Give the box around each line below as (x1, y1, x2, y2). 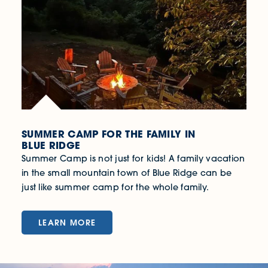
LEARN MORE (38, 217, 96, 229)
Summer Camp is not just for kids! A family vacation (22, 153, 245, 165)
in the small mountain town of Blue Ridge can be (22, 167, 232, 179)
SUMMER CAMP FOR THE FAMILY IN (22, 127, 196, 141)
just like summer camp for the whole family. (22, 182, 209, 193)
